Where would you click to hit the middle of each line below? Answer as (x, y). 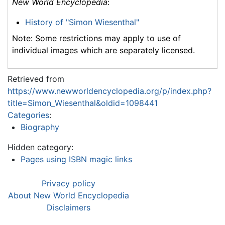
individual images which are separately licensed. (103, 50)
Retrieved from (36, 79)
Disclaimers (69, 207)
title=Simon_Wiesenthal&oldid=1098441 (83, 103)
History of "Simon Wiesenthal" (82, 22)
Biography (40, 127)
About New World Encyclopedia (69, 195)
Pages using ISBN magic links (76, 159)
